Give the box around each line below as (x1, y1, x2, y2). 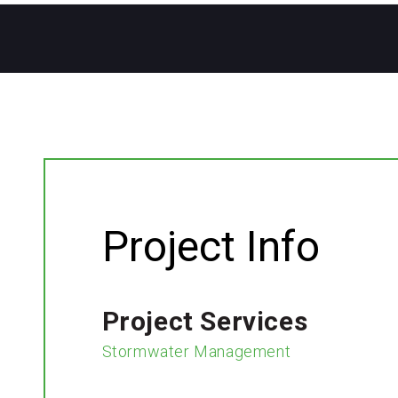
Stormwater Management (101, 342, 291, 361)
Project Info (101, 221, 320, 272)
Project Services (101, 306, 308, 337)
